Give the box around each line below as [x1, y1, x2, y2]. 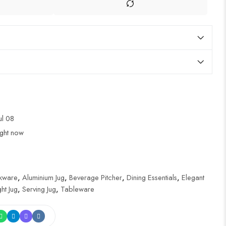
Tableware [61, 184, 94, 194]
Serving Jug [22, 184, 56, 194]
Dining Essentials [127, 172, 177, 183]
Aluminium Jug [22, 172, 65, 183]
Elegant [182, 172, 204, 183]
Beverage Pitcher [69, 172, 122, 183]
